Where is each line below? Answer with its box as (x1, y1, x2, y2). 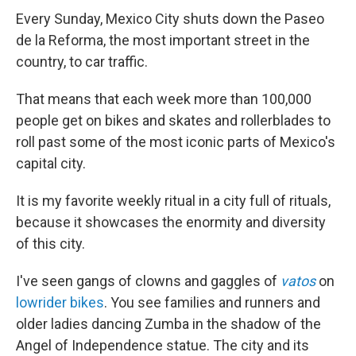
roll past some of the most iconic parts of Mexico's (16, 133, 335, 150)
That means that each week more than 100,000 (16, 91, 311, 107)
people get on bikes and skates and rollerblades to (16, 112, 331, 129)
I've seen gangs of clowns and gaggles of (16, 273, 281, 289)
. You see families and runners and (104, 294, 320, 311)
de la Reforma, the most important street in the (16, 32, 310, 48)
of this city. (16, 235, 85, 252)
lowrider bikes (16, 294, 104, 311)
